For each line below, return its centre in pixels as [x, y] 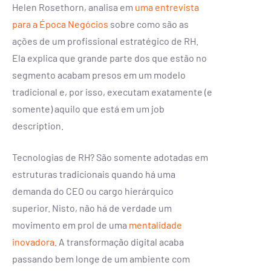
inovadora [33, 241]
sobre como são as [149, 24]
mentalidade [155, 224]
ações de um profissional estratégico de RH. [105, 41]
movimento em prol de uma [70, 224]
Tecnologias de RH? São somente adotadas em [110, 157]
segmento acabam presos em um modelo [99, 74]
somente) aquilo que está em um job [88, 108]
